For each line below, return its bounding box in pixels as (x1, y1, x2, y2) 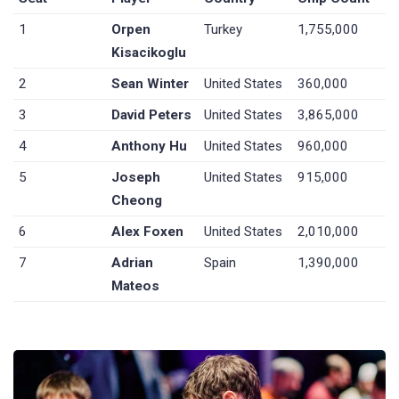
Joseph (111, 169, 161, 186)
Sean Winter (111, 76, 190, 93)
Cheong (111, 192, 163, 209)
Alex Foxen (111, 224, 184, 240)
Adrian (111, 255, 154, 272)
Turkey (204, 21, 243, 38)
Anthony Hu (111, 138, 188, 155)
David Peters (111, 107, 192, 124)
